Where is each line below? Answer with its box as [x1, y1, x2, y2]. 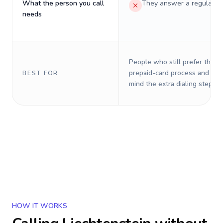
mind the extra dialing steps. [129, 79, 218, 89]
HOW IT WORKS [12, 201, 67, 211]
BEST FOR [22, 69, 59, 77]
